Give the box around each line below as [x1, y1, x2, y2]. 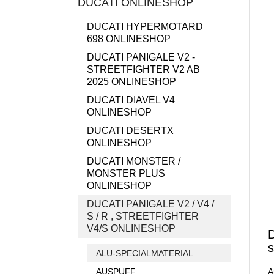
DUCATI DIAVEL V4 [87, 95, 175, 105]
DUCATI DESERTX [87, 125, 174, 136]
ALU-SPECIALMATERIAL [96, 248, 193, 258]
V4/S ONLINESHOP [87, 223, 176, 234]
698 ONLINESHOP [87, 34, 171, 44]
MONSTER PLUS [87, 168, 165, 179]
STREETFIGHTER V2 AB [87, 64, 200, 75]
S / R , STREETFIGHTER [87, 211, 199, 221]
